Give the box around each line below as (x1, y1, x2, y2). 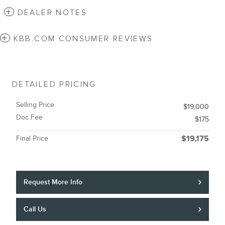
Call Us (24, 205, 47, 213)
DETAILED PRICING (12, 80, 96, 90)
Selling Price (16, 100, 54, 109)
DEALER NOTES (17, 8, 87, 18)
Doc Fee (16, 113, 43, 122)
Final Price (16, 134, 48, 143)
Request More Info (24, 178, 83, 187)
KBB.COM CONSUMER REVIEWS (13, 34, 153, 44)
